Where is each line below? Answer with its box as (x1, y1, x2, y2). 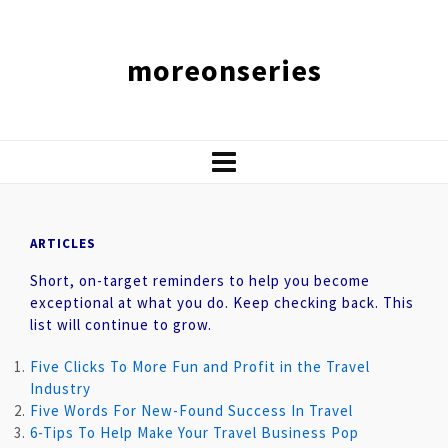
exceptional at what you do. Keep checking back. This (30, 293, 414, 312)
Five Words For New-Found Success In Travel (30, 401, 353, 420)
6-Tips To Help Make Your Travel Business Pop (30, 423, 359, 442)
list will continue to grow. (30, 315, 212, 334)
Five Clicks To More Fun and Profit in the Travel (30, 357, 370, 376)
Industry (30, 379, 91, 398)
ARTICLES (30, 235, 96, 252)
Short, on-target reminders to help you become (30, 271, 370, 290)
